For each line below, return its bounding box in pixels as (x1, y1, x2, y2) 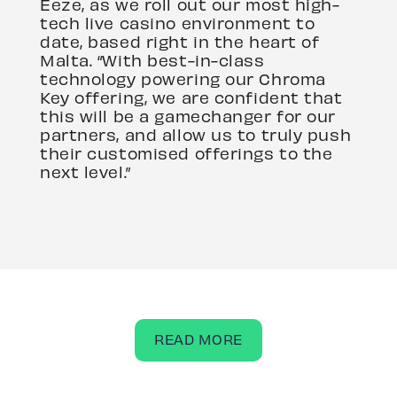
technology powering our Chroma (40, 69, 326, 88)
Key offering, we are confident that (40, 88, 343, 106)
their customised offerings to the (40, 144, 333, 162)
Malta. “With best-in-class (40, 51, 265, 69)
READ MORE (153, 331, 244, 347)
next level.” (40, 162, 131, 181)
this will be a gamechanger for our (40, 106, 337, 125)
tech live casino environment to (40, 13, 315, 32)
